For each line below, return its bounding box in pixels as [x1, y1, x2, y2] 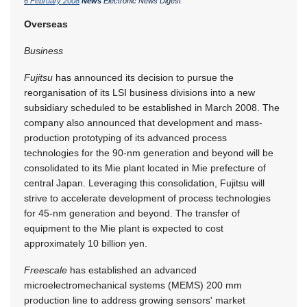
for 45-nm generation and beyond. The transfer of [24, 207, 240, 219]
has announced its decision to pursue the [53, 71, 234, 83]
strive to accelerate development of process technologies [24, 192, 271, 204]
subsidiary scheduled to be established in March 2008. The [24, 101, 280, 113]
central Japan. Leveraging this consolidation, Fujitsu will [24, 177, 265, 188]
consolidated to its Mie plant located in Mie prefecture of [24, 162, 266, 173]
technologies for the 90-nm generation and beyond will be [24, 147, 273, 158]
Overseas [24, 18, 68, 29]
